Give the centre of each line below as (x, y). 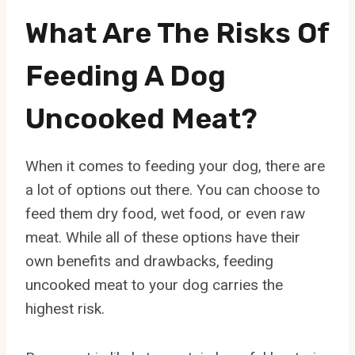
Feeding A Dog (126, 75)
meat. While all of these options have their (163, 237)
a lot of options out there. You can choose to (173, 189)
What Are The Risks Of (177, 32)
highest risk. (65, 308)
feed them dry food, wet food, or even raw (165, 213)
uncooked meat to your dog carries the (154, 284)
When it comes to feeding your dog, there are (175, 166)
